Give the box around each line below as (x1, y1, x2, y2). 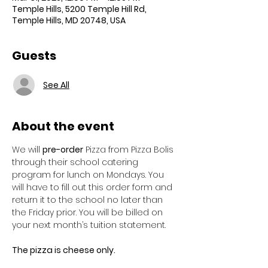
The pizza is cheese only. (12, 244, 117, 256)
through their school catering (12, 156, 141, 168)
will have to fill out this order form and (12, 181, 175, 193)
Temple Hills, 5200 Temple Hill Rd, (12, 3, 147, 15)
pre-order (42, 144, 83, 156)
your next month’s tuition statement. (12, 219, 168, 231)
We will (12, 144, 42, 156)
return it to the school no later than (12, 194, 165, 206)
